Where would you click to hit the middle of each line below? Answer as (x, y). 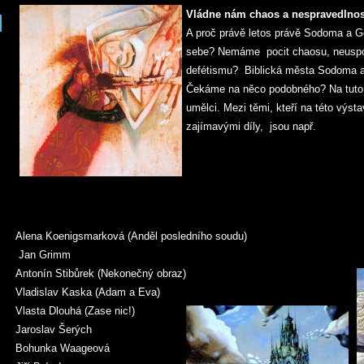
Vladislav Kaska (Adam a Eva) (88, 292)
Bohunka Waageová (63, 348)
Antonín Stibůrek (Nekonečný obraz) (101, 273)
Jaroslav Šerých (54, 329)
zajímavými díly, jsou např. (251, 126)
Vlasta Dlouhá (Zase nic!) (75, 311)
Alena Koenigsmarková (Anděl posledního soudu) (131, 236)
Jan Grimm (43, 255)
